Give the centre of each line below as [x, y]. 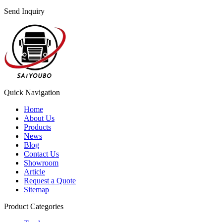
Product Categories [34, 207]
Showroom [41, 163]
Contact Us [41, 154]
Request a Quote [50, 181]
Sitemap [36, 190]
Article [34, 172]
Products [37, 127]
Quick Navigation [32, 93]
